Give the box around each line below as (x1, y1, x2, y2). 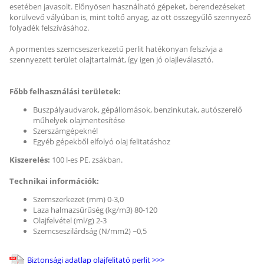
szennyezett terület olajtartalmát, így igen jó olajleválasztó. (9, 54, 213, 65)
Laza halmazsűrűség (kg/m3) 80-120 (33, 204, 157, 216)
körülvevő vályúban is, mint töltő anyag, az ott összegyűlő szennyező (9, 12, 251, 23)
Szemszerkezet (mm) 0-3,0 (33, 194, 124, 205)
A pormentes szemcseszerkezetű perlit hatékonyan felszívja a (9, 44, 223, 55)
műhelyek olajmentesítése (33, 115, 125, 126)
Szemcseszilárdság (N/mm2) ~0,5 (33, 226, 147, 237)
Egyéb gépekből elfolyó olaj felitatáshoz (33, 136, 170, 147)
